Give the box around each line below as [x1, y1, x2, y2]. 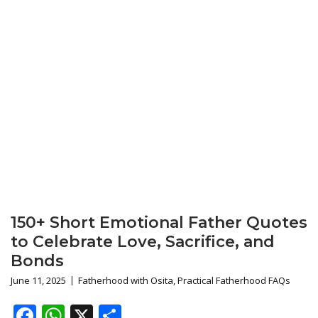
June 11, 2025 [11, 274, 66, 287]
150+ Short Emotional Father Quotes [11, 213, 307, 232]
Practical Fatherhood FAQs [177, 274, 290, 287]
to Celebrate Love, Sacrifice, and [11, 232, 275, 251]
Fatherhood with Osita [78, 274, 173, 287]
